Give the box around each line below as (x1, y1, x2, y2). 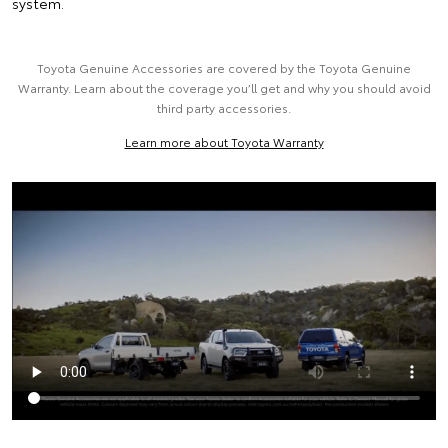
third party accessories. (157, 98, 291, 116)
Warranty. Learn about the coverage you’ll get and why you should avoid (17, 78, 431, 96)
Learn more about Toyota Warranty (124, 132, 324, 150)
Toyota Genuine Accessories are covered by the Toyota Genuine (37, 58, 411, 76)
